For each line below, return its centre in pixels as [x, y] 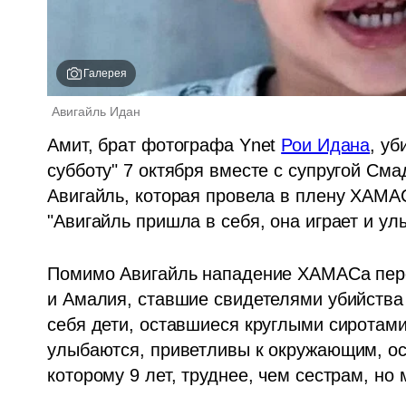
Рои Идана [326, 145]
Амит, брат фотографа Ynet [164, 145]
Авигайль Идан [98, 111]
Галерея [106, 73]
